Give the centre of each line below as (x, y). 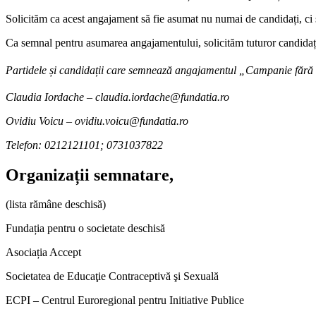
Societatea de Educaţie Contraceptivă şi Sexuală (112, 276)
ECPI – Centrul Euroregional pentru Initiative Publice (125, 300)
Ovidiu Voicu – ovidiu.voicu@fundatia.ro (97, 121)
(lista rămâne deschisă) (56, 205)
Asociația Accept (43, 253)
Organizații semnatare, (90, 175)
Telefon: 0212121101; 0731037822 (84, 145)
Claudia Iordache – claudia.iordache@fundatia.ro (117, 97)
